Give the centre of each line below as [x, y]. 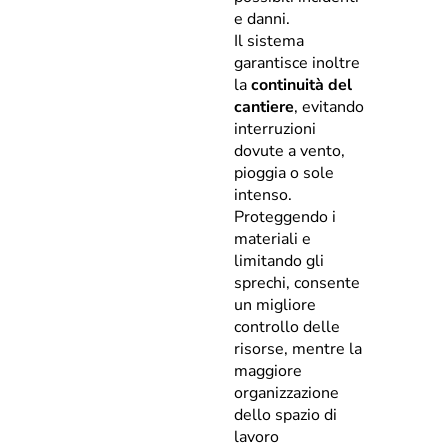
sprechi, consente [297, 283]
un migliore [275, 305]
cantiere [264, 107]
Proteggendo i [285, 217]
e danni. [262, 19]
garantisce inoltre [297, 63]
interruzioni [275, 129]
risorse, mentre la [298, 349]
